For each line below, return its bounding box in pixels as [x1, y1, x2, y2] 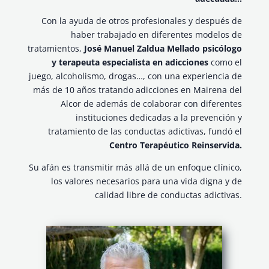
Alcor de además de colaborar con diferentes [61, 98, 243, 110]
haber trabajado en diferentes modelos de [71, 29, 243, 41]
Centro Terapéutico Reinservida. [109, 139, 243, 151]
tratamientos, [28, 43, 85, 55]
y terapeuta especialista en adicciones [52, 56, 209, 68]
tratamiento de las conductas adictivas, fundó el [48, 125, 243, 138]
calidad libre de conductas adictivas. [95, 189, 243, 201]
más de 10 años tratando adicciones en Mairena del [33, 84, 243, 96]
